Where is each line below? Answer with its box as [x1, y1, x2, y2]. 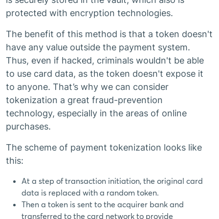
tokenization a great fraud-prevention [6, 95, 163, 105]
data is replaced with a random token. [22, 188, 159, 197]
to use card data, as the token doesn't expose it [6, 68, 203, 79]
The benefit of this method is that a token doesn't [6, 29, 213, 39]
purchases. [6, 121, 51, 131]
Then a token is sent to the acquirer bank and [22, 199, 184, 209]
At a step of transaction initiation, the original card [22, 176, 203, 186]
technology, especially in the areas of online [6, 108, 187, 118]
